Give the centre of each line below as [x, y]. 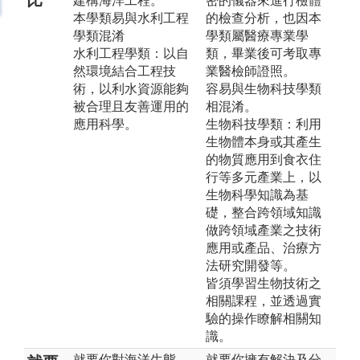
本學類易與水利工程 [131, 18]
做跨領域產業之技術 [264, 230]
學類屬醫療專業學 [257, 35]
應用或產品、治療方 [264, 247]
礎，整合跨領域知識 [264, 212]
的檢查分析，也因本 [264, 18]
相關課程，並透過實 [264, 301]
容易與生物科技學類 [264, 88]
